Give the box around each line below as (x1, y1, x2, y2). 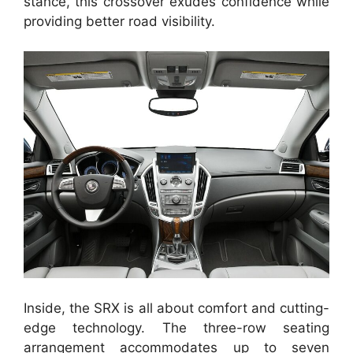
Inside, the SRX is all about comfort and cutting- (24, 299, 329, 316)
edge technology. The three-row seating (24, 319, 329, 336)
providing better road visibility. (24, 13, 215, 29)
